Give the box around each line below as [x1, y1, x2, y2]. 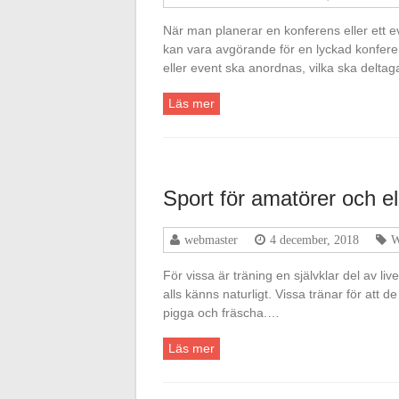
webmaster [184, 233, 238, 246]
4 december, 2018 [270, 233, 359, 246]
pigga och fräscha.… [163, 305, 280, 320]
